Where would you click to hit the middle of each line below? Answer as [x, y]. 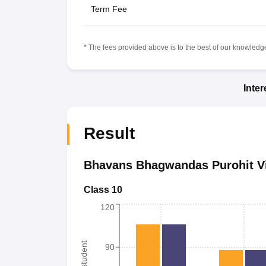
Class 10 [103, 189]
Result [109, 133]
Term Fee [109, 9]
